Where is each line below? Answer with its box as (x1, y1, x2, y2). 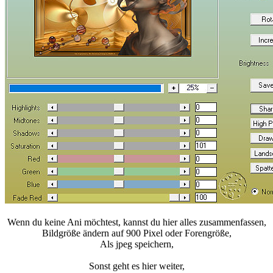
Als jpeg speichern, (99, 239, 174, 250)
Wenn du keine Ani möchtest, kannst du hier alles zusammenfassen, (7, 217, 266, 228)
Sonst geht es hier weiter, (88, 261, 185, 272)
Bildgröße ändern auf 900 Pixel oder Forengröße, (41, 228, 232, 239)
